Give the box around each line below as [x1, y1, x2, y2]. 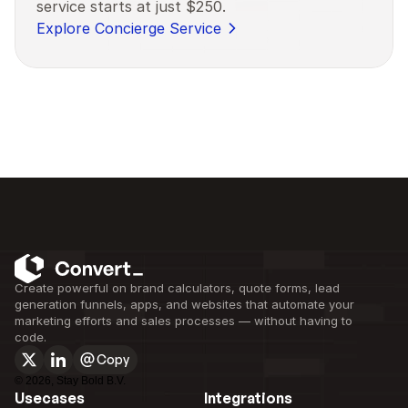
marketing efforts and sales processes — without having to [15, 313, 352, 328]
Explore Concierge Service [36, 19, 221, 37]
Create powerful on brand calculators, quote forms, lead [15, 280, 340, 295]
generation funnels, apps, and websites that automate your [15, 297, 354, 311]
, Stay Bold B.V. [51, 374, 126, 387]
